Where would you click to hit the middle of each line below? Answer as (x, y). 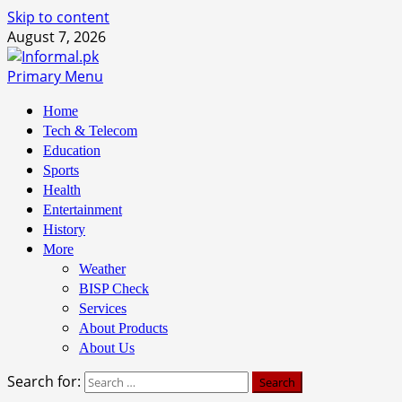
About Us (107, 348)
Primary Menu (55, 76)
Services (103, 308)
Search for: (44, 381)
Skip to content (58, 17)
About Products (123, 328)
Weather (102, 269)
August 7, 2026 (57, 37)
